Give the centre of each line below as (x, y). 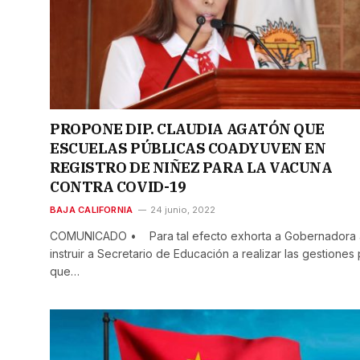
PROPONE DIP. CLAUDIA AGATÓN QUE (188, 129)
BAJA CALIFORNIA (92, 209)
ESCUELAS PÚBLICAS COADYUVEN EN (188, 148)
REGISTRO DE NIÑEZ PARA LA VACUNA (191, 167)
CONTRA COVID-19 (118, 186)
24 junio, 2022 (183, 209)
